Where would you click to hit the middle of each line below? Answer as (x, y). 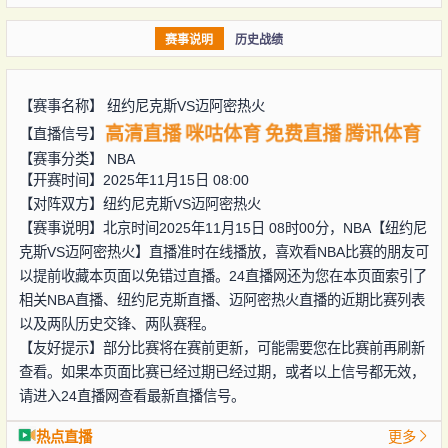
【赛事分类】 (62, 158)
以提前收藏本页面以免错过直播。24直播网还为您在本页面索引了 (222, 275)
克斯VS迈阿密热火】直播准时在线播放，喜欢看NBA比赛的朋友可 (223, 251)
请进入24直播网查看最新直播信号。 (131, 395)
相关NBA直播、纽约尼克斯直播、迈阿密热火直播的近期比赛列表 (221, 299)
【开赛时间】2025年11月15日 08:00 (133, 179)
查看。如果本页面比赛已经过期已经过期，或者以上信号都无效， (221, 371)
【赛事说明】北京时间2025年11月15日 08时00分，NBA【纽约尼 (222, 227)
